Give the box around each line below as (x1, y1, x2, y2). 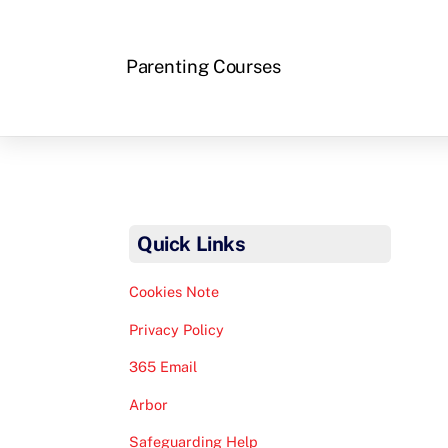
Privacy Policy (129, 320, 225, 338)
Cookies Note (129, 283, 220, 301)
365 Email (129, 358, 198, 376)
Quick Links (137, 232, 246, 257)
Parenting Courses (125, 55, 282, 77)
